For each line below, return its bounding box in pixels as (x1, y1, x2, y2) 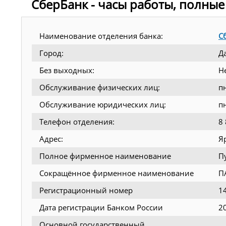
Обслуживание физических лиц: (39, 82, 160, 92)
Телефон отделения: (39, 116, 115, 127)
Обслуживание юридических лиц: (39, 99, 166, 109)
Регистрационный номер (39, 185, 133, 195)
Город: (39, 47, 64, 58)
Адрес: (39, 133, 63, 144)
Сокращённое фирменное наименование (39, 167, 194, 178)
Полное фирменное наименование (39, 150, 171, 161)
